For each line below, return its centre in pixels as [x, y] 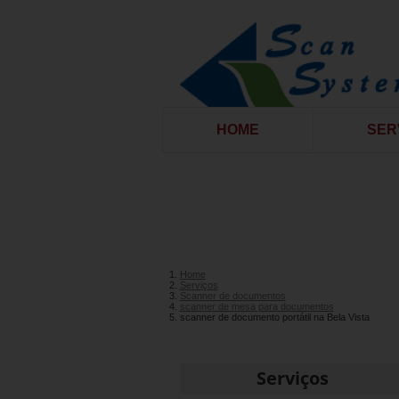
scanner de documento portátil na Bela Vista [274, 317]
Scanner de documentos [232, 295]
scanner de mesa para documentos [256, 306]
